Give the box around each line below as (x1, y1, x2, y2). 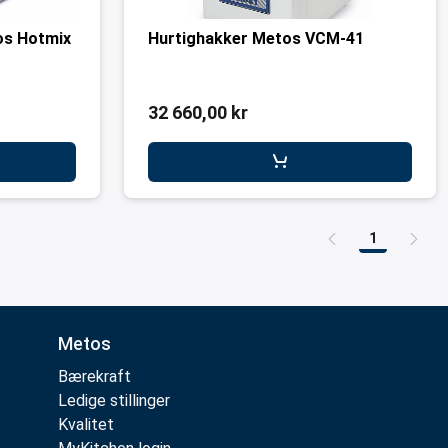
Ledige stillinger (58, 391, 170, 410)
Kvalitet (58, 415, 114, 434)
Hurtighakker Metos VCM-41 (148, 29, 364, 48)
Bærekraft (58, 367, 131, 386)
